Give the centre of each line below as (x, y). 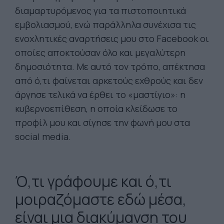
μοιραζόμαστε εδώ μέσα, (101, 199)
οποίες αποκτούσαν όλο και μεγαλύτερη (100, 52)
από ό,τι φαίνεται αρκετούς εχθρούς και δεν (109, 80)
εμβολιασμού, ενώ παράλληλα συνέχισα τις (105, 24)
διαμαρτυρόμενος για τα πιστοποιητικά (100, 10)
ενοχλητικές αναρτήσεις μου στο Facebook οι (112, 38)
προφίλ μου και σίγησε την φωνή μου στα (102, 122)
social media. (43, 136)
